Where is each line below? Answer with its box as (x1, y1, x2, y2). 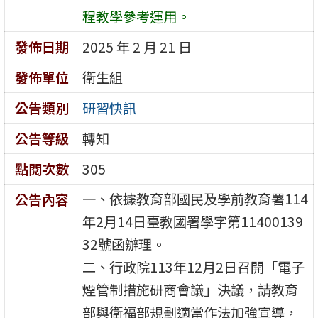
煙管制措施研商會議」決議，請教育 (82, 279, 299, 300)
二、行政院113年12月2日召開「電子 (82, 256, 305, 277)
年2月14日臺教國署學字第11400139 (82, 211, 304, 231)
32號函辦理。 (82, 234, 166, 254)
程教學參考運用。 (82, 6, 191, 26)
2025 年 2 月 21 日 (82, 36, 192, 57)
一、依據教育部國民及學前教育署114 (82, 188, 309, 209)
